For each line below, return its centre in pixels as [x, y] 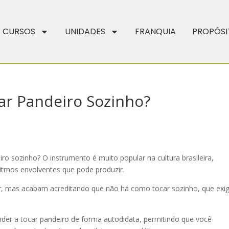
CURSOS [19, 31]
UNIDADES [85, 31]
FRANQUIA [155, 31]
